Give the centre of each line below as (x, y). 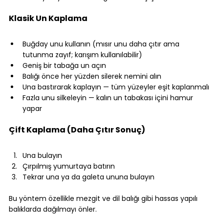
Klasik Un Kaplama (48, 19)
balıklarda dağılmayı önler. (53, 209)
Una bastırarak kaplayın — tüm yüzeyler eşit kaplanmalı (116, 87)
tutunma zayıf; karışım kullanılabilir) (82, 55)
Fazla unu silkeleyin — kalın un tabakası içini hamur (109, 98)
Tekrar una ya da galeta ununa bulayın (88, 177)
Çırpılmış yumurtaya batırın (69, 166)
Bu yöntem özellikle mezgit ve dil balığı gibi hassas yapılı (104, 199)
